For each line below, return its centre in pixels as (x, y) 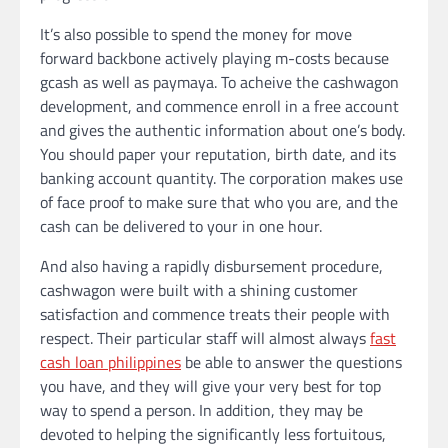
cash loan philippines (110, 362)
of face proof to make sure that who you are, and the (219, 202)
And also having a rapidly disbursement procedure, (211, 266)
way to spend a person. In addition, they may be (201, 410)
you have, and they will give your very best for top (210, 386)
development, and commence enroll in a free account (219, 106)
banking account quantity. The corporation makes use (221, 178)
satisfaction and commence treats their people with (215, 314)
